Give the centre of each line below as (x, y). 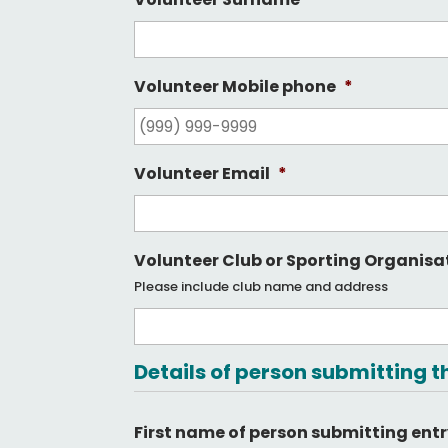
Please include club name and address (261, 287)
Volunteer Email (202, 174)
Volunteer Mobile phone (235, 87)
